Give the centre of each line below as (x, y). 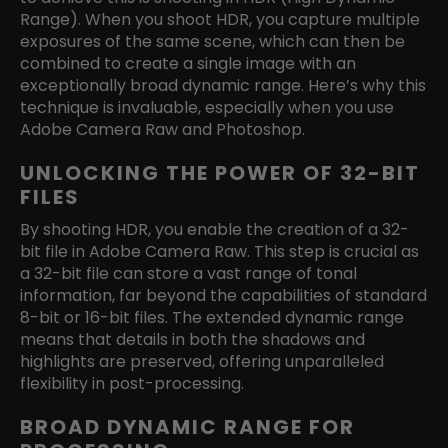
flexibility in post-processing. (132, 383)
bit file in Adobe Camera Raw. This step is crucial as (219, 251)
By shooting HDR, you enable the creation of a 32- (214, 229)
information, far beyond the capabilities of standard (223, 295)
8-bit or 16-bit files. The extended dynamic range (212, 317)
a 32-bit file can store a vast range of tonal (188, 273)
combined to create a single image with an (188, 63)
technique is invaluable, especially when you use (207, 107)
